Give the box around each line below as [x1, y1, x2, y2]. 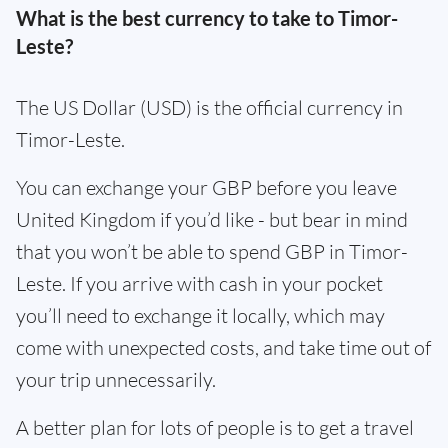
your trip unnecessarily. [16, 366, 216, 392]
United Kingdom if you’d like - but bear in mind [16, 206, 408, 232]
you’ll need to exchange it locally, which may [16, 302, 385, 328]
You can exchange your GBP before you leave [16, 174, 397, 200]
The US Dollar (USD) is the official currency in [16, 94, 403, 120]
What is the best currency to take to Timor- [16, 5, 398, 30]
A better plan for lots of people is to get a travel [16, 414, 414, 440]
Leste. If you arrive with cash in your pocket [16, 270, 383, 296]
